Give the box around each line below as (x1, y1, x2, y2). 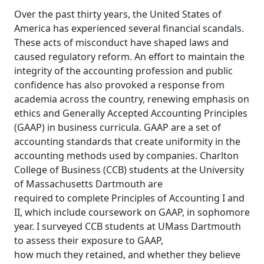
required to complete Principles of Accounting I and (14, 192, 245, 204)
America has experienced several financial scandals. (14, 22, 244, 35)
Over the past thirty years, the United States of (14, 8, 222, 21)
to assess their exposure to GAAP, (14, 234, 163, 247)
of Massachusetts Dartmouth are (14, 177, 163, 190)
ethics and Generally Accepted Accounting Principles (14, 107, 247, 120)
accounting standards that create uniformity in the (14, 135, 240, 148)
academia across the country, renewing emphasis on (14, 93, 249, 105)
